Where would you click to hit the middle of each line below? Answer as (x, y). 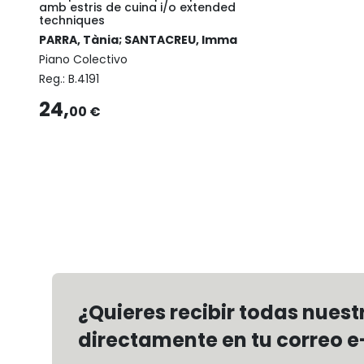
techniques (72, 21)
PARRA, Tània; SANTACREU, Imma (138, 40)
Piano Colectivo (83, 60)
